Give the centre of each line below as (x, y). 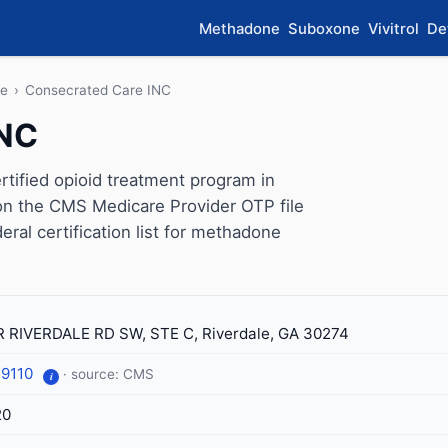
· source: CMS (108, 374)
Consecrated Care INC (98, 90)
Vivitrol (393, 28)
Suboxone (324, 28)
